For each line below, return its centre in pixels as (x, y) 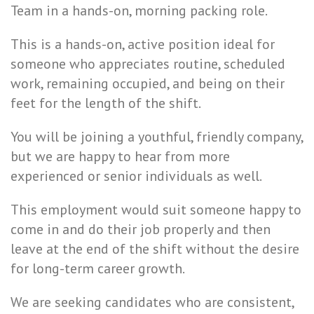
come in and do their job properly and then (141, 229)
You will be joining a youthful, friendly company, (157, 137)
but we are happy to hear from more (120, 156)
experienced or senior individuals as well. (136, 176)
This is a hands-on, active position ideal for (143, 44)
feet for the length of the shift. (106, 103)
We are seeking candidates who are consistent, (152, 302)
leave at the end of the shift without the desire (155, 249)
